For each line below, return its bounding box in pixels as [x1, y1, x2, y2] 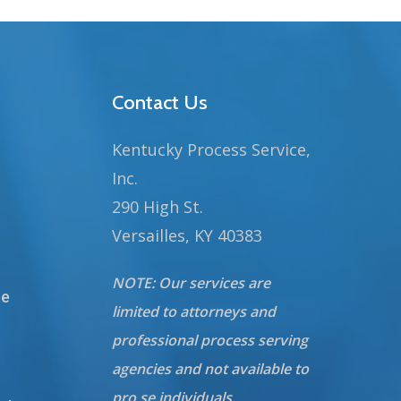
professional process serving [112, 330, 309, 350]
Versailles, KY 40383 [112, 225, 263, 246]
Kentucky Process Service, [112, 139, 311, 160]
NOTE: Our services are [112, 273, 271, 293]
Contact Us [112, 90, 209, 115]
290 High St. [112, 196, 204, 218]
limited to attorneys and [112, 302, 277, 321]
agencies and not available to [112, 359, 310, 379]
